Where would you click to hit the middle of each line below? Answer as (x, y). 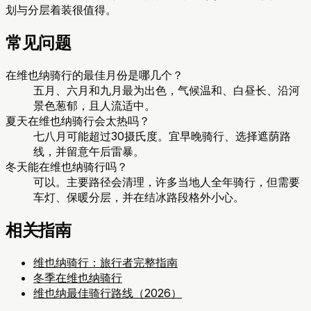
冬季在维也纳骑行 (78, 277)
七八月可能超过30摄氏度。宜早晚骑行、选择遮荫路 (162, 136)
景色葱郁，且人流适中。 (94, 106)
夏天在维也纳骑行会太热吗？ (78, 121)
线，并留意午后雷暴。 (89, 152)
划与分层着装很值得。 (61, 10)
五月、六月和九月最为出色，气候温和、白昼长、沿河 (167, 91)
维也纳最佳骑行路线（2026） (108, 293)
